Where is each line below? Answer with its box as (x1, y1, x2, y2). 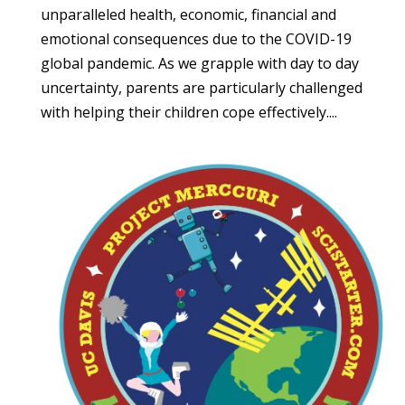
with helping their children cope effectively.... (40, 102, 337, 123)
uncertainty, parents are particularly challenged (40, 78, 363, 99)
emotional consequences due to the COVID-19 (40, 29, 352, 50)
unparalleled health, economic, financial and (40, 5, 336, 25)
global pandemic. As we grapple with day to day (40, 53, 359, 74)
